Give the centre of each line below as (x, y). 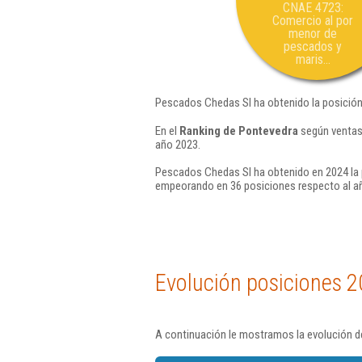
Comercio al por (313, 21)
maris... (313, 59)
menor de (313, 34)
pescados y (313, 46)
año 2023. (178, 144)
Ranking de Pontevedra (239, 130)
